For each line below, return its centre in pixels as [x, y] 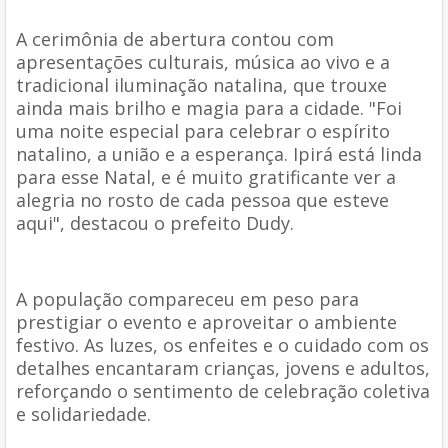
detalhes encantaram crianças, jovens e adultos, [223, 367]
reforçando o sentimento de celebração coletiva [223, 390]
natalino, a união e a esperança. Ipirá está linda [219, 153]
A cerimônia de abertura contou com [175, 38]
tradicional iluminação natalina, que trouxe [201, 84]
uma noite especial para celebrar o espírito [203, 130]
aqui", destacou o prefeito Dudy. [157, 222]
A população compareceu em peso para [187, 298]
